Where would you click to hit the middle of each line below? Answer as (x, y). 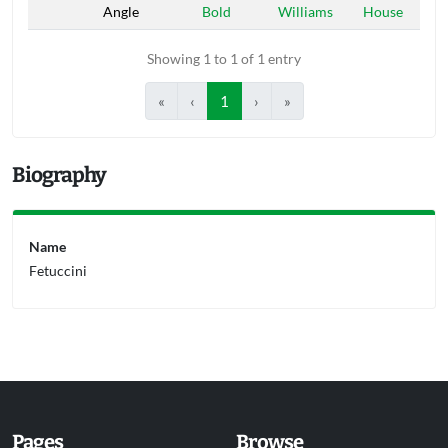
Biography (59, 175)
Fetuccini (58, 270)
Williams (305, 11)
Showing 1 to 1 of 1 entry (224, 58)
